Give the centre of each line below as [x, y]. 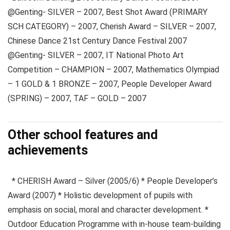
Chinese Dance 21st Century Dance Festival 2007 [97, 41]
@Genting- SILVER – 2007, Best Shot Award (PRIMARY [108, 12]
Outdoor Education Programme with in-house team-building [114, 224]
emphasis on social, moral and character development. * [108, 210]
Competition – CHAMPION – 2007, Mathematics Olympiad [113, 70]
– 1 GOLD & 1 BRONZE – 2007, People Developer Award [110, 84]
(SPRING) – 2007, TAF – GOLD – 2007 [77, 98]
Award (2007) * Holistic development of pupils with [100, 195]
